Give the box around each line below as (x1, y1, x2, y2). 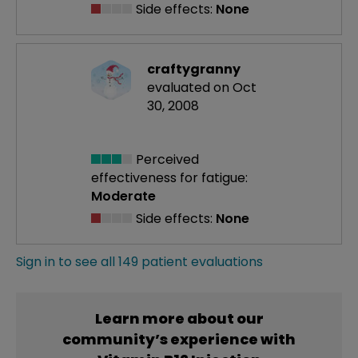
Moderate (91, 186, 156, 205)
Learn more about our (94, 308, 264, 328)
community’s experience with (62, 328, 296, 349)
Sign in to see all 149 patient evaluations (16, 252, 263, 271)
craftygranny (147, 60, 241, 79)
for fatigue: (180, 168, 248, 187)
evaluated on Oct (147, 78, 257, 97)
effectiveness (91, 168, 180, 187)
